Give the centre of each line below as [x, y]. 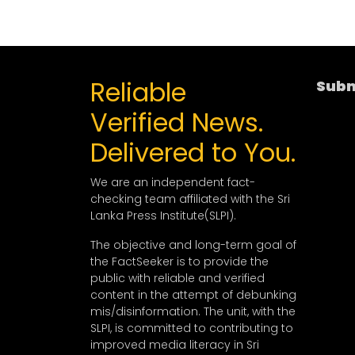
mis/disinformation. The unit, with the [193, 312]
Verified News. [177, 123]
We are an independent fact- [173, 183]
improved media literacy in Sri [175, 345]
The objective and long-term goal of [193, 245]
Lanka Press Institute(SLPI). [163, 216]
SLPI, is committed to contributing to [192, 328]
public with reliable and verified [177, 279]
